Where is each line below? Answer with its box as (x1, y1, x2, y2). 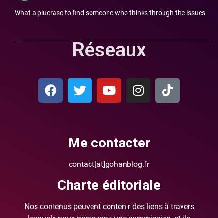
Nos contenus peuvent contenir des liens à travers (24, 202, 194, 211)
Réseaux (72, 38, 146, 61)
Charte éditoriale (57, 177, 161, 193)
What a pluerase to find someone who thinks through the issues (15, 9, 205, 18)
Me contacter (68, 134, 150, 151)
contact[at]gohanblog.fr (69, 159, 149, 169)
